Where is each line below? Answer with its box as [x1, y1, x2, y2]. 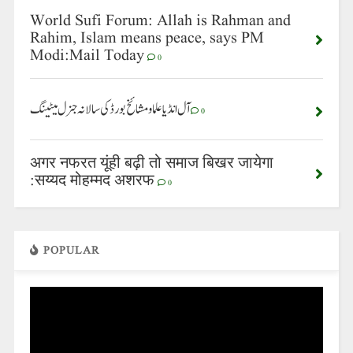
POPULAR [39, 243, 99, 259]
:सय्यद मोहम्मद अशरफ [29, 170, 154, 193]
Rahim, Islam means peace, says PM [29, 28, 264, 50]
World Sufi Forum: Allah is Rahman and [29, 10, 291, 33]
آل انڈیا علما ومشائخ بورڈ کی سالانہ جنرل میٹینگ [29, 98, 191, 121]
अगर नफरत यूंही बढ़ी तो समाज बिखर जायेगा [29, 153, 273, 176]
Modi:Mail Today [29, 45, 144, 68]
